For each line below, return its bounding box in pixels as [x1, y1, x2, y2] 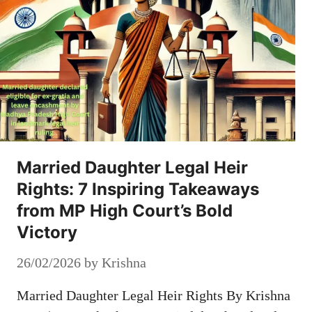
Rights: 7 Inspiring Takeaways [17, 179, 259, 200]
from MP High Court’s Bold [17, 201, 233, 221]
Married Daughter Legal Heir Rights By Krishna [17, 288, 290, 304]
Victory [17, 222, 77, 243]
